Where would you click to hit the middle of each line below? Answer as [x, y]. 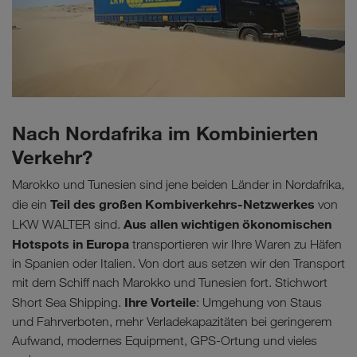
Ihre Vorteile [160, 302]
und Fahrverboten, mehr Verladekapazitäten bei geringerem [172, 322]
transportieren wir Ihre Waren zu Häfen [235, 245]
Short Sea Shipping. [68, 303]
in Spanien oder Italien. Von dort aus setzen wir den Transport [178, 264]
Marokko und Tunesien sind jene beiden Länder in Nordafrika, [178, 185]
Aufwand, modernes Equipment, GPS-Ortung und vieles [165, 341]
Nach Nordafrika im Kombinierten [165, 133]
